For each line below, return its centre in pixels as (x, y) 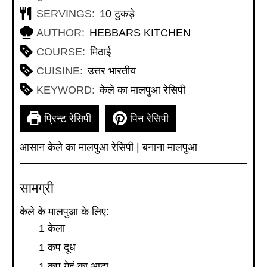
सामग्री (37, 188)
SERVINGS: (66, 13)
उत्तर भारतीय (111, 71)
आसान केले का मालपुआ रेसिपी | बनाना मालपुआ (108, 147)
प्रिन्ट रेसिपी (66, 118)
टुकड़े (124, 13)
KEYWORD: (66, 90)
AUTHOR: (61, 32)
